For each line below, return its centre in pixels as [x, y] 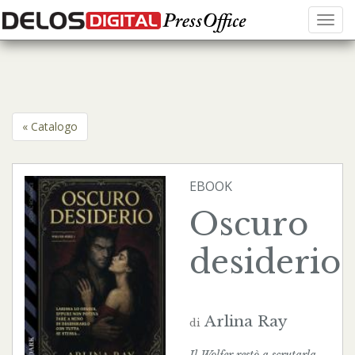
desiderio [265, 262]
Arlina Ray [246, 321]
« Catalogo [50, 126]
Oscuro [249, 224]
